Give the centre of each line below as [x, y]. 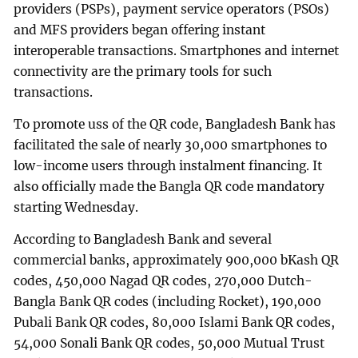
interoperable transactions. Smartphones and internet [177, 51]
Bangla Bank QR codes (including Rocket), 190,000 [168, 301]
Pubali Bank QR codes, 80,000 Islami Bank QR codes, [175, 322]
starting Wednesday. [76, 207]
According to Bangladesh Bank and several [143, 239]
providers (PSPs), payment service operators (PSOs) [172, 10]
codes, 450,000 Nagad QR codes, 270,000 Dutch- [163, 280]
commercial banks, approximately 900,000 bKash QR [177, 260]
